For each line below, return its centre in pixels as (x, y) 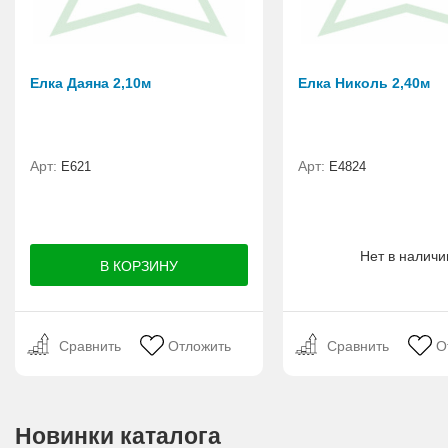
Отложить (200, 346)
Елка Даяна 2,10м (90, 83)
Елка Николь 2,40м (364, 83)
